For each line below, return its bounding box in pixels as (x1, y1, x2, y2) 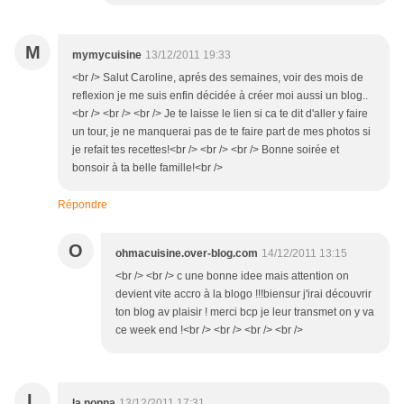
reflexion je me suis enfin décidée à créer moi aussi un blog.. (72, 89, 368, 103)
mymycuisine (72, 49, 142, 62)
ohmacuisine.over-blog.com (115, 247, 258, 261)
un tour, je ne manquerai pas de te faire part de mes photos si (72, 125, 371, 139)
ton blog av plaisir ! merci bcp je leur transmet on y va (115, 306, 374, 319)
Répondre (58, 198, 107, 212)
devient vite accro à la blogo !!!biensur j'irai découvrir (115, 288, 372, 301)
